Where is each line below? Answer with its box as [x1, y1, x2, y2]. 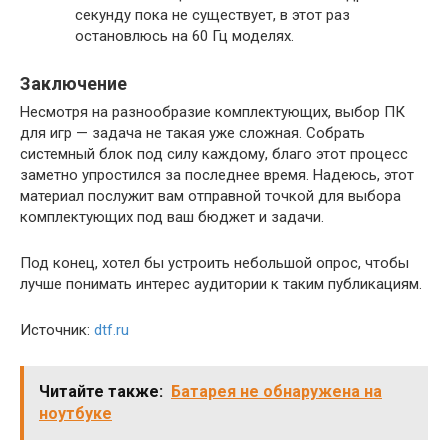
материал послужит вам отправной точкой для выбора [20, 187, 401, 206]
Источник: [20, 321, 94, 340]
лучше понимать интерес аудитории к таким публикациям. [20, 275, 422, 294]
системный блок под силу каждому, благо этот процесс [20, 145, 408, 164]
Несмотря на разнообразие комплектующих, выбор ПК [20, 103, 405, 122]
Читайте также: [39, 382, 163, 402]
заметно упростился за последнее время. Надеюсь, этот [20, 166, 414, 185]
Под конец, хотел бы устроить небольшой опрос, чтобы [20, 254, 409, 273]
